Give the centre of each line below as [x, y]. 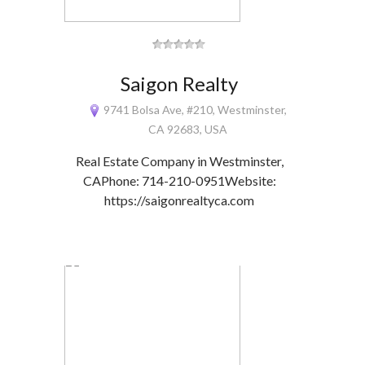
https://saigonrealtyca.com [180, 200]
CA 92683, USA [187, 129]
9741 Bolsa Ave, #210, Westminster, [194, 110]
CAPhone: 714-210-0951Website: [179, 180]
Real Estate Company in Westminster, [179, 161]
